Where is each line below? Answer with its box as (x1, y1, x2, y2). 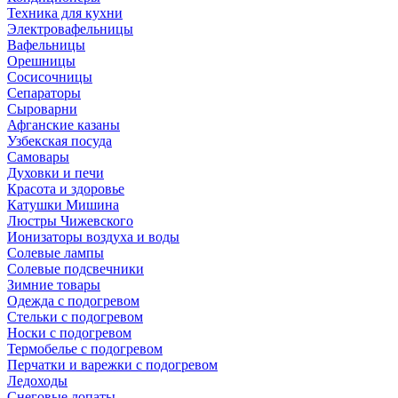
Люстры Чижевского (7, 213, 133, 229)
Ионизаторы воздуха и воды (7, 229, 179, 245)
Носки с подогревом (7, 325, 131, 341)
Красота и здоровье (7, 181, 124, 197)
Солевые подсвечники (7, 261, 144, 277)
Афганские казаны (7, 117, 120, 133)
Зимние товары (7, 277, 100, 293)
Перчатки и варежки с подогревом (7, 357, 218, 373)
